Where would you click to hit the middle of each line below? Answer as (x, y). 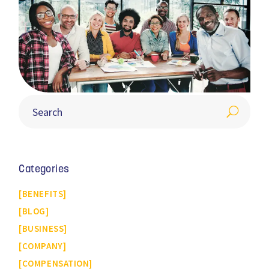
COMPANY (42, 246)
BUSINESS (43, 229)
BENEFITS (43, 194)
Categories (44, 170)
